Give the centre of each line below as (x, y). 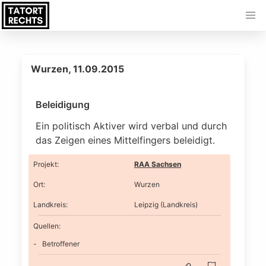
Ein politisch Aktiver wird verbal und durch (131, 126)
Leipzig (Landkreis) (166, 205)
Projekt (45, 164)
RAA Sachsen (158, 164)
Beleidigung (63, 104)
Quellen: (47, 226)
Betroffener (61, 243)
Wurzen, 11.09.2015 (77, 69)
